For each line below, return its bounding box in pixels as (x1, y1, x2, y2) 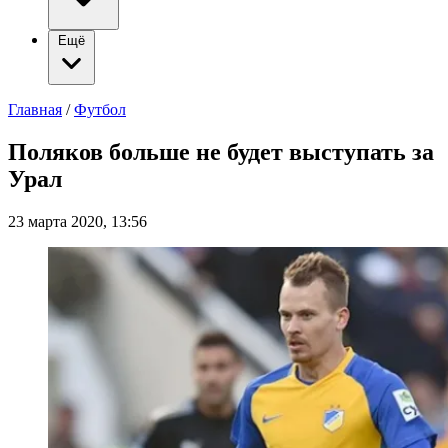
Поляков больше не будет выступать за (8, 138, 434, 165)
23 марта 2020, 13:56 (8, 212, 147, 230)
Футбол (74, 101, 126, 118)
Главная (8, 101, 62, 118)
